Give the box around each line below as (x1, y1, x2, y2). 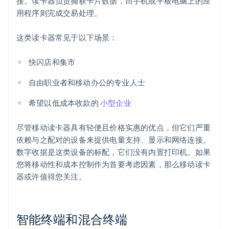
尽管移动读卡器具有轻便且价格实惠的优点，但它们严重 (16, 122, 211, 133)
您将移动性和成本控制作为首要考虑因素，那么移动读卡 (16, 159, 211, 170)
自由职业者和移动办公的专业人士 (29, 77, 145, 88)
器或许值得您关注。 (16, 171, 86, 182)
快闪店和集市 (29, 57, 76, 67)
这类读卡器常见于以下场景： (16, 32, 118, 43)
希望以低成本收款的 (29, 98, 100, 108)
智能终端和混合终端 (16, 211, 127, 227)
